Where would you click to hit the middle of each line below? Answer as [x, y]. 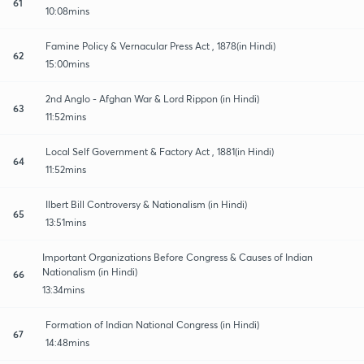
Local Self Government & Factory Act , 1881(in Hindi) [160, 151]
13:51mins [66, 222]
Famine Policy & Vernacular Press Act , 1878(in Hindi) [160, 45]
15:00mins [67, 63]
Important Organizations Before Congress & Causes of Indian [177, 257]
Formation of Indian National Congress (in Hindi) [152, 324]
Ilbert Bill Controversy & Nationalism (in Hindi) [146, 204]
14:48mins [67, 342]
